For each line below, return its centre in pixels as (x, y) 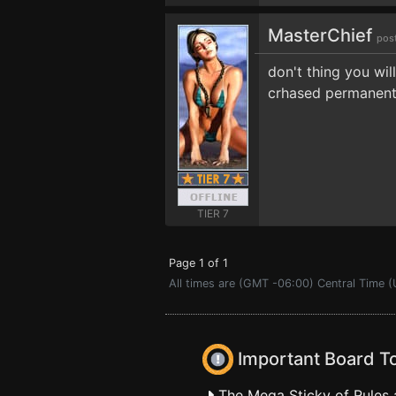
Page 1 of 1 (198, 263)
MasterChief (322, 35)
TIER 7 (213, 213)
